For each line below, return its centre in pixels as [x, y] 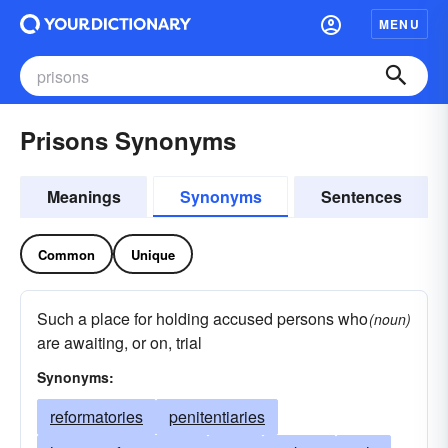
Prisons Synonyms [128, 140]
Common [66, 254]
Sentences [361, 196]
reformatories [96, 416]
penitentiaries [217, 416]
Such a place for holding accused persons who [202, 318]
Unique [153, 254]
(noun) [390, 319]
